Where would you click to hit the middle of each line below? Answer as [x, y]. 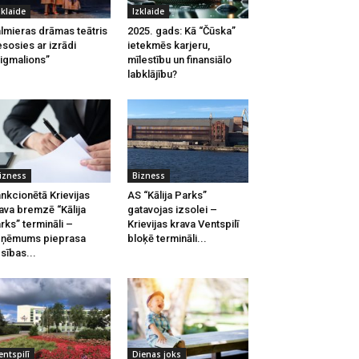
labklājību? [152, 74]
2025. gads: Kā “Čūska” [181, 31]
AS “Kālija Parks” [167, 195]
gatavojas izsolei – [172, 210]
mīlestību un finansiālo [179, 60]
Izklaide [148, 11]
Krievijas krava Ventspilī [183, 224]
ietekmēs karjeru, [168, 45]
